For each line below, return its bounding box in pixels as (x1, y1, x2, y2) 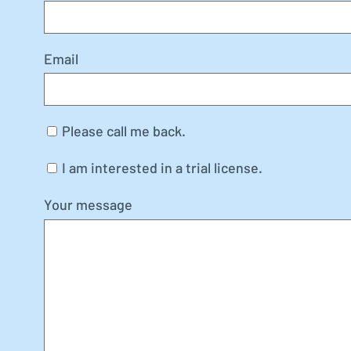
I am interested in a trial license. (62, 162, 262, 177)
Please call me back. (62, 125, 186, 140)
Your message (44, 199, 132, 214)
